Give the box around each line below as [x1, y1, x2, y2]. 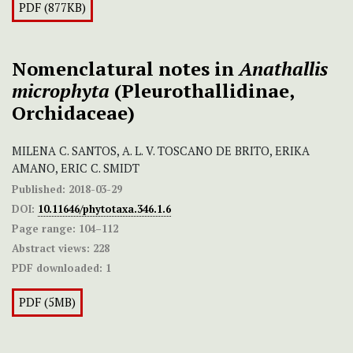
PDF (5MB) [19, 295, 76, 310]
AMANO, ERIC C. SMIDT [12, 161, 139, 176]
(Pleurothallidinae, [114, 78, 294, 104]
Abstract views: [12, 241, 90, 256]
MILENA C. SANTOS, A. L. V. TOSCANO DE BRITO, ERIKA [12, 143, 310, 159]
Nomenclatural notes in [12, 56, 239, 82]
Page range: [12, 221, 76, 236]
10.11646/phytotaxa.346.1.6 [38, 202, 171, 217]
